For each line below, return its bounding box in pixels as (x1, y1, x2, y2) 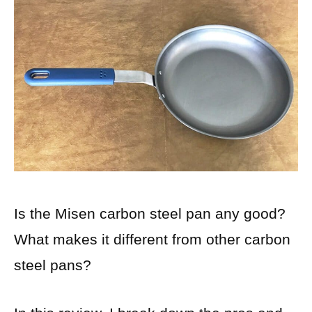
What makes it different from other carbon (14, 231, 290, 248)
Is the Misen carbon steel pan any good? (14, 205, 286, 222)
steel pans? (14, 257, 91, 274)
